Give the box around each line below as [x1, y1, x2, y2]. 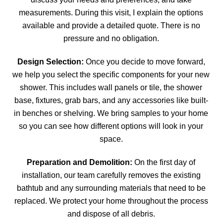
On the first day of [132, 158, 195, 167]
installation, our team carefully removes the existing [21, 171, 201, 180]
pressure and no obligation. [63, 34, 159, 43]
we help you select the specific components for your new [12, 70, 210, 79]
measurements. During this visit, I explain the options [19, 8, 203, 17]
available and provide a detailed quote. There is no [22, 21, 200, 30]
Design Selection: [17, 57, 84, 66]
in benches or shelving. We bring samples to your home [14, 109, 208, 118]
